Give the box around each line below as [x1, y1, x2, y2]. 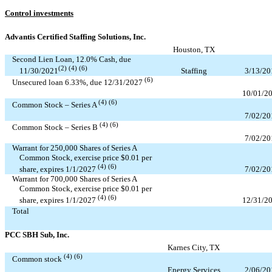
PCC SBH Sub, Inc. [5, 229, 69, 239]
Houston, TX [172, 44, 215, 54]
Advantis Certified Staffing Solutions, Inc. [5, 32, 146, 41]
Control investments [5, 8, 73, 18]
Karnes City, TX [168, 242, 220, 252]
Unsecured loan [12, 78, 65, 87]
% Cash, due [90, 54, 131, 64]
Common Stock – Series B [12, 123, 100, 132]
